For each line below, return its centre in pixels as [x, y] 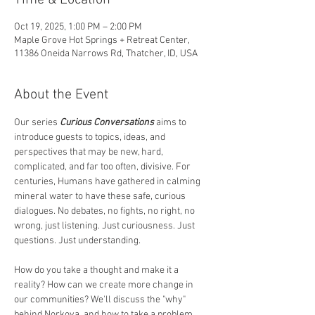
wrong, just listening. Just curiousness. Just [105, 226]
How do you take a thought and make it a [97, 270]
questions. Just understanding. [78, 241]
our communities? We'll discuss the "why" [101, 300]
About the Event [61, 95]
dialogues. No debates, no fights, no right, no [105, 211]
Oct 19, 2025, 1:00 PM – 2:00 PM [78, 27]
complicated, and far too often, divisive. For [103, 167]
